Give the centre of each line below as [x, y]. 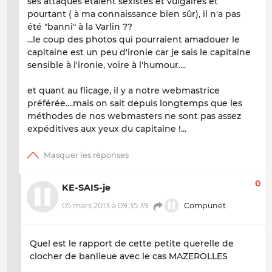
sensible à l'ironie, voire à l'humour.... [107, 65]
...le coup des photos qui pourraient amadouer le [134, 39]
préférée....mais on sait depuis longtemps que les [135, 103]
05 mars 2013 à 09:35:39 [105, 206]
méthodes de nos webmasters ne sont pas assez [134, 116]
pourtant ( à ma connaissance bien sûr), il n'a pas [134, 14]
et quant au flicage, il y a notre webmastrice [124, 90]
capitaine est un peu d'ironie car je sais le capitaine [139, 52]
